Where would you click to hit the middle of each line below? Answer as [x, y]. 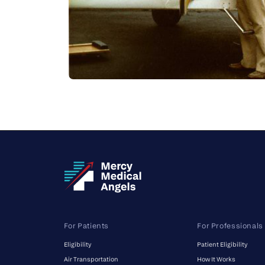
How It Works [216, 259]
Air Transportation [91, 259]
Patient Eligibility [222, 245]
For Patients [86, 225]
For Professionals [230, 225]
